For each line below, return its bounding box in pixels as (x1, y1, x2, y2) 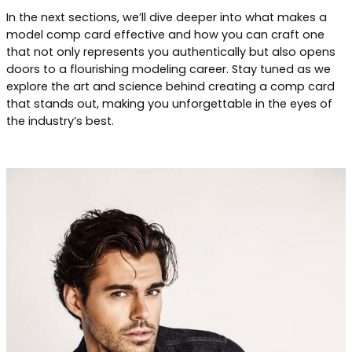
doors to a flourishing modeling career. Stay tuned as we (6, 60, 331, 77)
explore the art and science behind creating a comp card (6, 78, 335, 94)
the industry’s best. (6, 112, 114, 129)
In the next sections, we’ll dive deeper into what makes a (6, 9, 327, 25)
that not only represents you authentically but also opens (6, 43, 335, 60)
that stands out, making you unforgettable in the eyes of (6, 95, 332, 112)
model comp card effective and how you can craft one (6, 26, 324, 42)
